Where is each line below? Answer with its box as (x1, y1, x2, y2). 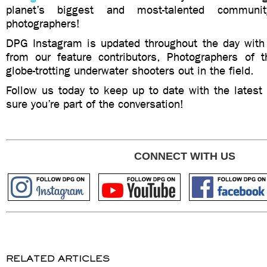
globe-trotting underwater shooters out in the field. (6, 64, 254, 77)
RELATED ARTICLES (6, 253, 110, 264)
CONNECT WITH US (134, 150, 235, 162)
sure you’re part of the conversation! (6, 97, 184, 111)
